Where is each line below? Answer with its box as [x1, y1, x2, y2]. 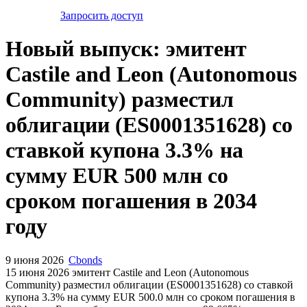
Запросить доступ [60, 9, 143, 21]
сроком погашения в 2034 [5, 188, 257, 214]
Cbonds [69, 254, 102, 266]
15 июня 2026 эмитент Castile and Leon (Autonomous [5, 266, 249, 278]
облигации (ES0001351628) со [5, 112, 293, 138]
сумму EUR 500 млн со [5, 163, 228, 188]
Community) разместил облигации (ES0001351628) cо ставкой [5, 278, 293, 291]
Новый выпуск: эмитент [5, 36, 247, 62]
